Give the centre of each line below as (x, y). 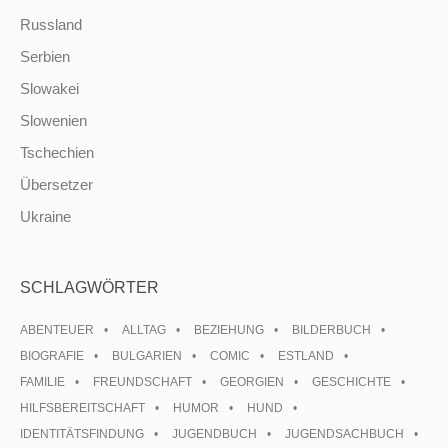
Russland (51, 24)
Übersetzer (56, 184)
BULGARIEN (147, 356)
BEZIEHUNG (229, 330)
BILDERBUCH (331, 330)
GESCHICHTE (351, 382)
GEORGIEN (252, 382)
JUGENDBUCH (214, 434)
